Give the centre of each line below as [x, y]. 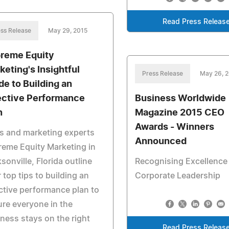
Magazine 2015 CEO [180, 113]
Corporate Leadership [178, 176]
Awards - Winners [175, 127]
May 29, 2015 [68, 31]
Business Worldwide [181, 99]
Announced [161, 142]
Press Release [163, 74]
